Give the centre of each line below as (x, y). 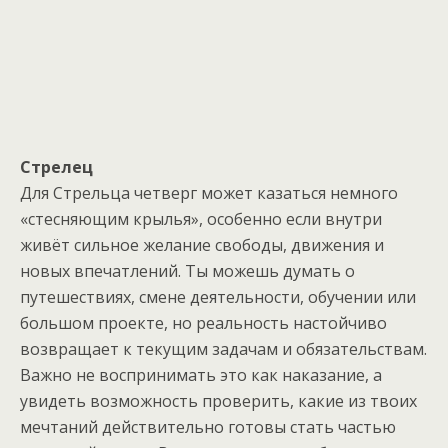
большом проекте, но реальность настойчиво (203, 323)
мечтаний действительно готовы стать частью (208, 427)
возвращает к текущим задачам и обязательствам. (223, 349)
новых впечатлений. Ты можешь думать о (187, 271)
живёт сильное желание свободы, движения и (202, 245)
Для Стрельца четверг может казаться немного (209, 193)
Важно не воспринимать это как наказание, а (201, 375)
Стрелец (56, 167)
